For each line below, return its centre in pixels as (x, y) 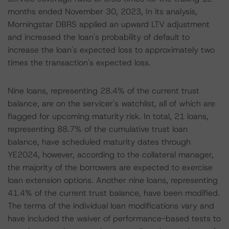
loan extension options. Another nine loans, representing (113, 180)
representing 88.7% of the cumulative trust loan (98, 129)
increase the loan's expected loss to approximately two (111, 50)
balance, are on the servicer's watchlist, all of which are (111, 104)
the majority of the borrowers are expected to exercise (110, 167)
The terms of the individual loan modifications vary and (111, 206)
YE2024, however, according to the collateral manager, (111, 155)
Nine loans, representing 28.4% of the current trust (104, 91)
